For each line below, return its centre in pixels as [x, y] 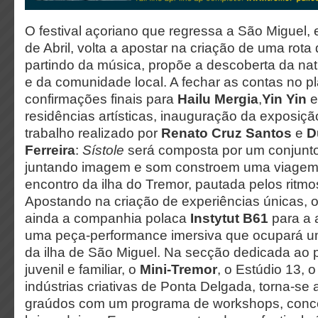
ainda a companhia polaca [108, 218]
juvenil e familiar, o [82, 269]
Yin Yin [286, 99]
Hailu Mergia [218, 99]
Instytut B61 [231, 218]
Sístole [105, 150]
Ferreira [50, 150]
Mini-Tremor [179, 269]
